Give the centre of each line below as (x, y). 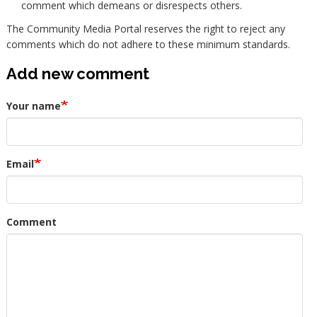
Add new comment (77, 73)
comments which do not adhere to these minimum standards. (148, 44)
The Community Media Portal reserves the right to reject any (145, 28)
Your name (33, 105)
